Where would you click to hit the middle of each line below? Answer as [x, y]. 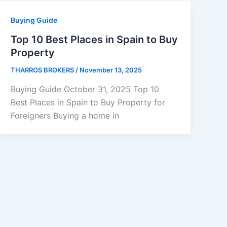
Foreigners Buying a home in [65, 115]
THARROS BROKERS [43, 70]
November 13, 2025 [111, 70]
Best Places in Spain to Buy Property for [88, 102]
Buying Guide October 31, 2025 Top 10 [85, 89]
